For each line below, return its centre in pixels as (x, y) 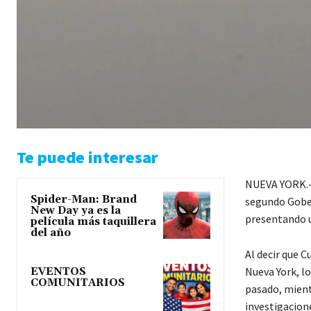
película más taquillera (93, 222)
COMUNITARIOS (78, 283)
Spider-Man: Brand (84, 200)
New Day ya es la (76, 211)
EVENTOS (58, 272)
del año (51, 233)
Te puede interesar (87, 158)
